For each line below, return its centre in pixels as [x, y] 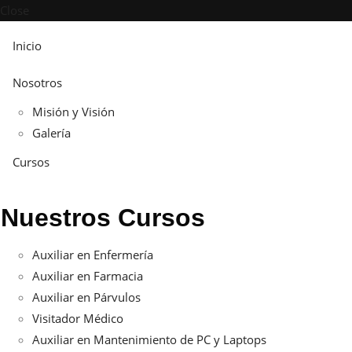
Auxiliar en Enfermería [93, 255]
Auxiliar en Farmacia [88, 276]
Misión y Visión [73, 111]
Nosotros [37, 82]
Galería [51, 132]
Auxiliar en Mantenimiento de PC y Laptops [149, 340]
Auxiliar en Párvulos [86, 297]
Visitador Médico [78, 319]
